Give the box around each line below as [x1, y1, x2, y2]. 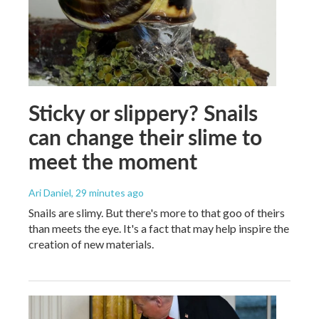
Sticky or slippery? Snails [28, 97, 258, 127]
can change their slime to [28, 121, 262, 152]
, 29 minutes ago [71, 186, 144, 199]
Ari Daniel [28, 186, 71, 199]
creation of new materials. [28, 236, 154, 251]
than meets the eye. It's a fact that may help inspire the [28, 221, 289, 235]
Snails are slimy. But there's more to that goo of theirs [28, 205, 285, 219]
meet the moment [28, 145, 197, 176]
